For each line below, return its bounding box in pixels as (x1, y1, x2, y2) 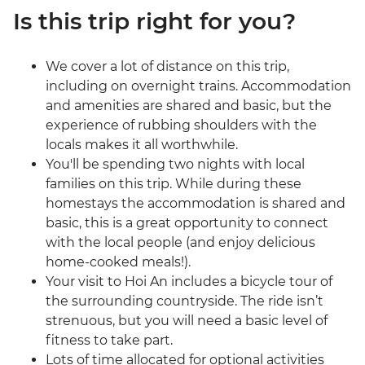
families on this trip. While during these (46, 176, 301, 192)
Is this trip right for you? (13, 7, 296, 36)
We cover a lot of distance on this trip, (46, 59, 289, 75)
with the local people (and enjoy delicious (46, 235, 315, 251)
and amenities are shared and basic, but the (46, 98, 332, 114)
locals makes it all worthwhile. (46, 137, 238, 153)
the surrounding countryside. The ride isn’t (46, 293, 323, 310)
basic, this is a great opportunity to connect (46, 215, 328, 231)
